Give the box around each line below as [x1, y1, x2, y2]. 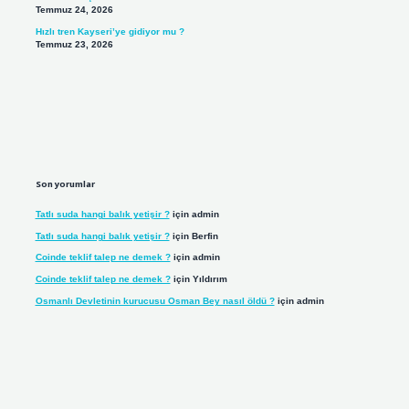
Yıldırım [192, 274, 227, 285]
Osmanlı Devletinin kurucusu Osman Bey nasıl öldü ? [35, 295, 275, 306]
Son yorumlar [35, 178, 95, 191]
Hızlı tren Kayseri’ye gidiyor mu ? [35, 26, 184, 37]
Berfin [191, 230, 218, 241]
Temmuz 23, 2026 [35, 38, 113, 49]
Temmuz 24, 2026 [35, 5, 113, 16]
